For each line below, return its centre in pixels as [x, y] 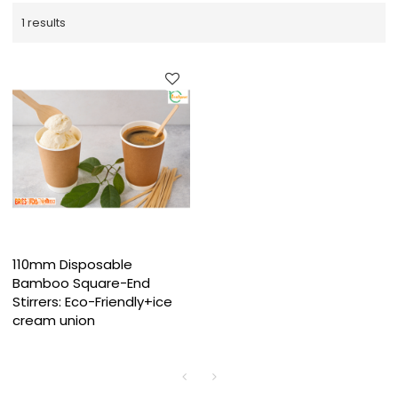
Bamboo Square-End [82, 283]
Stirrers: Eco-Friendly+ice [93, 302]
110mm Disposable [73, 265]
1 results [44, 22]
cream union [54, 321]
